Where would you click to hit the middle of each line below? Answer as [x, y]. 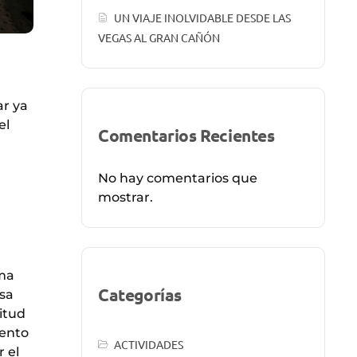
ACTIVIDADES [149, 345]
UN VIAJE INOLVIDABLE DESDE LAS [203, 18]
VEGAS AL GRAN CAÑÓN [159, 38]
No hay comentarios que [178, 178]
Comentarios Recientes [186, 135]
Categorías [140, 295]
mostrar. [126, 198]
